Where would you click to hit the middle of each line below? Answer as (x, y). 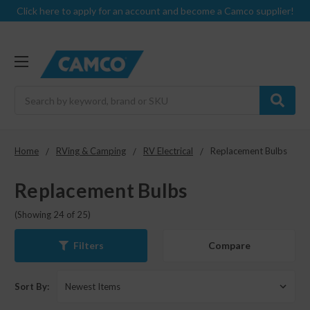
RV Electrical (168, 151)
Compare (229, 245)
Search (29, 93)
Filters (88, 246)
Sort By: (32, 286)
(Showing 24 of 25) (53, 214)
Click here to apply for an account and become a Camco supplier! (155, 11)
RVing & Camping (91, 151)
